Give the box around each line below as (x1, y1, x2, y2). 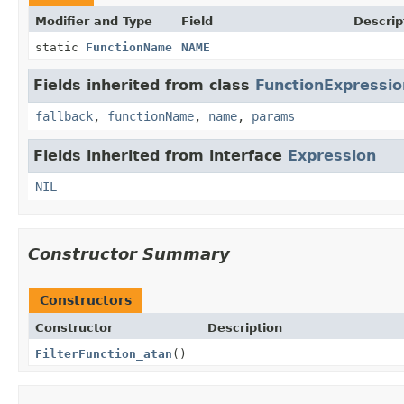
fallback (35, 108, 93, 124)
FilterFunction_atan (35, 346, 172, 361)
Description (207, 320, 282, 335)
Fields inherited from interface (33, 146, 288, 164)
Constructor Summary (28, 243, 230, 263)
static (35, 40, 86, 54)
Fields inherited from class (33, 76, 255, 94)
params (252, 108, 295, 124)
